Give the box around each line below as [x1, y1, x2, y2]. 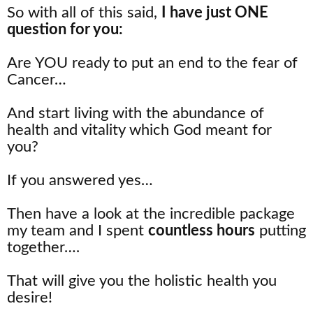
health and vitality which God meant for [7, 122, 272, 138]
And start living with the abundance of [7, 105, 264, 121]
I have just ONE [161, 4, 268, 20]
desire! [7, 289, 52, 305]
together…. [7, 239, 80, 255]
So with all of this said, [7, 4, 161, 20]
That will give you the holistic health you [7, 272, 277, 289]
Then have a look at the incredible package [7, 205, 295, 221]
